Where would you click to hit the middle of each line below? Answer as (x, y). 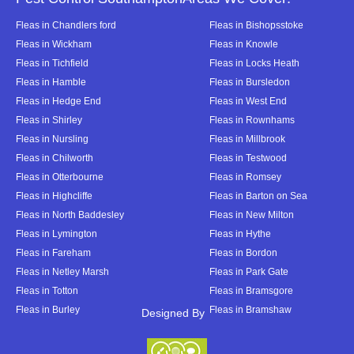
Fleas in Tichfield (52, 63)
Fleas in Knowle (244, 44)
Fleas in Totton (47, 290)
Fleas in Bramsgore (251, 290)
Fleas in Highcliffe (54, 196)
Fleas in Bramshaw (250, 309)
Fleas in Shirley (49, 120)
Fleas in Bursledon (250, 82)
